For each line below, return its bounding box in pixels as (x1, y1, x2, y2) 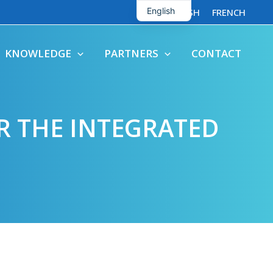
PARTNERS (104, 46, 158, 60)
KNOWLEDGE (4, 46, 71, 60)
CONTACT (191, 46, 241, 60)
